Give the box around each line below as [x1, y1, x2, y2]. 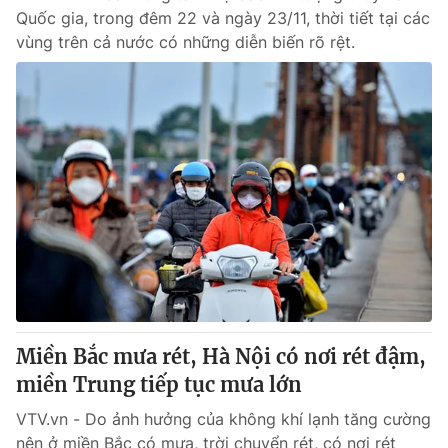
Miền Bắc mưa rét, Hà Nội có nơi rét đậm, [16, 344, 426, 369]
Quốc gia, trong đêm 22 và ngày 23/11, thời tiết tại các [16, 8, 430, 28]
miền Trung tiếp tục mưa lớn [16, 372, 302, 397]
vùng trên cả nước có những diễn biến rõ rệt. [16, 32, 355, 52]
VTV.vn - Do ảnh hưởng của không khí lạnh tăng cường [16, 409, 431, 429]
